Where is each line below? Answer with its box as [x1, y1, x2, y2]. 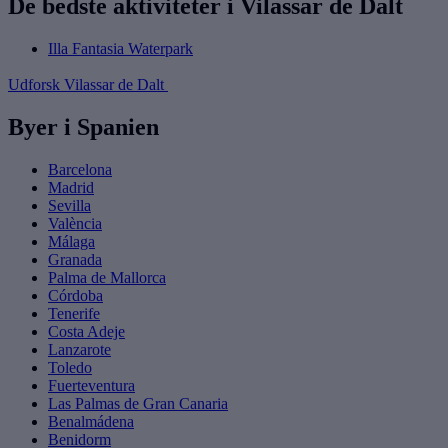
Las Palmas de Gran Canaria [48, 394, 228, 412]
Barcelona [48, 160, 112, 178]
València [48, 214, 102, 232]
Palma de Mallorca [48, 268, 166, 286]
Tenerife [48, 304, 100, 322]
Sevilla [48, 196, 91, 214]
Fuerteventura [48, 376, 135, 394]
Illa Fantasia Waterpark [48, 39, 193, 57]
